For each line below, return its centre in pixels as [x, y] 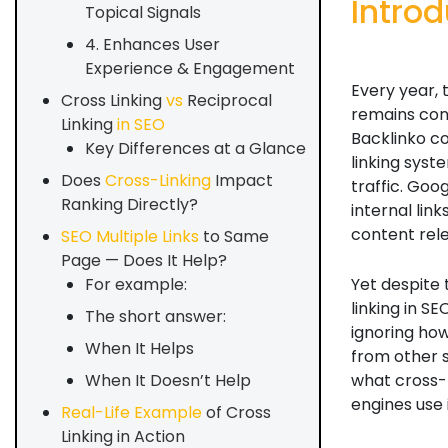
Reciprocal [229, 100]
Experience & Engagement [190, 68]
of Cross [236, 412]
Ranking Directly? [129, 204]
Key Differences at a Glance [195, 148]
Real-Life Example [131, 412]
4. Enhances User [152, 44]
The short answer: [155, 316]
